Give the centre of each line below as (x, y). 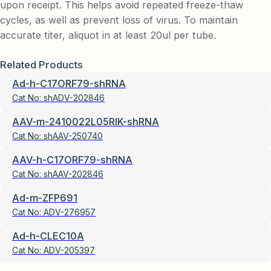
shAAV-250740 (73, 135)
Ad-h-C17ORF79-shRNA (69, 83)
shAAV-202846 (73, 174)
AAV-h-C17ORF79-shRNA (72, 159)
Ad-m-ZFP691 (45, 198)
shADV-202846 (74, 97)
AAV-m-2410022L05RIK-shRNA (86, 121)
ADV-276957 (70, 212)
